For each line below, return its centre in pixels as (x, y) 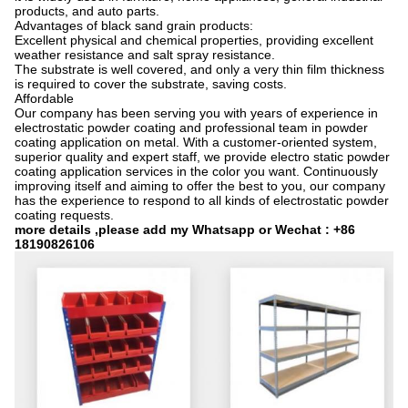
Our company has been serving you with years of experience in (196, 113)
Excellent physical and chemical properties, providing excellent (194, 40)
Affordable (44, 98)
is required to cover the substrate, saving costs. (151, 84)
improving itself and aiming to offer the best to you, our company (200, 186)
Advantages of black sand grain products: (134, 25)
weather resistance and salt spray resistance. (145, 55)
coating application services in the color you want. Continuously (196, 171)
